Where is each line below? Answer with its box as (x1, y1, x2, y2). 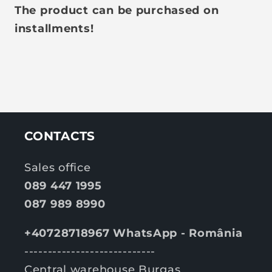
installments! (15, 21, 94, 35)
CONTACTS (24, 128, 95, 143)
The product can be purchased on (15, 3, 219, 17)
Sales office (24, 160, 91, 174)
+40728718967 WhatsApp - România (24, 226, 243, 240)
